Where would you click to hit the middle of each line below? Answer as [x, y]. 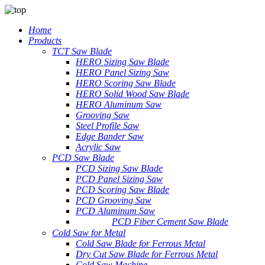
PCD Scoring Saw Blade [122, 190]
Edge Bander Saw [110, 136]
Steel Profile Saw [107, 126]
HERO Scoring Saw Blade [126, 83]
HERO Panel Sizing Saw [122, 72]
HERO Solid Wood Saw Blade [132, 94]
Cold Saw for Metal [89, 233]
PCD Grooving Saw [114, 200]
